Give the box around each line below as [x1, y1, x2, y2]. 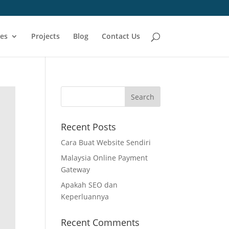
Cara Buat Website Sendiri [61, 138, 151, 147]
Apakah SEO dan [61, 180, 118, 190]
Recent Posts [61, 121, 117, 133]
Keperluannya [61, 192, 109, 201]
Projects [31, 31, 60, 41]
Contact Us [101, 31, 140, 41]
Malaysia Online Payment [61, 153, 148, 163]
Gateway [61, 165, 90, 174]
